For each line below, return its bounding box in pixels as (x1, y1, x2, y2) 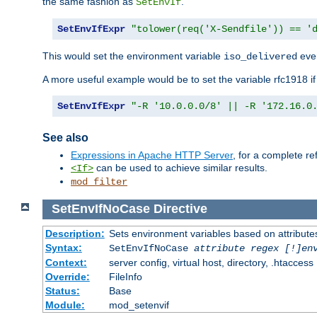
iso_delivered (224, 51, 297, 63)
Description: (45, 227, 105, 239)
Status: (45, 284, 80, 296)
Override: (45, 270, 90, 282)
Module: (45, 299, 85, 311)
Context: (45, 256, 87, 268)
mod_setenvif (108, 299, 169, 311)
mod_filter (71, 176, 127, 188)
